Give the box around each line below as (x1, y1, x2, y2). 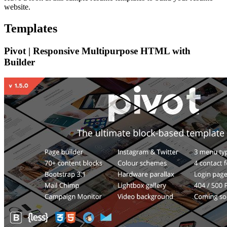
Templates (4, 21, 57, 35)
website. (4, 3, 30, 12)
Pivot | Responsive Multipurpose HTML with (4, 45, 191, 56)
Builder (4, 56, 35, 67)
